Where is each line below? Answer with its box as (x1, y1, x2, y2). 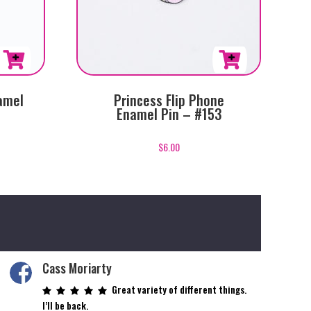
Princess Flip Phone (113, 90, 224, 111)
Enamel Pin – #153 (116, 103, 221, 125)
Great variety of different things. (111, 281, 246, 296)
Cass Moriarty (42, 258, 112, 277)
